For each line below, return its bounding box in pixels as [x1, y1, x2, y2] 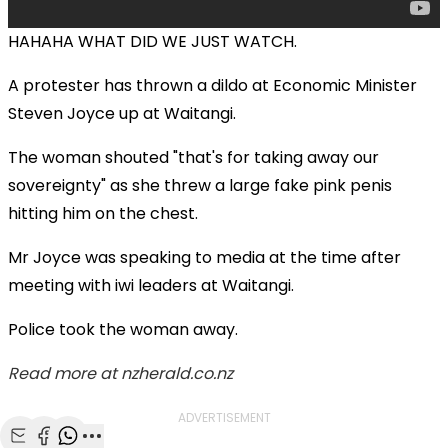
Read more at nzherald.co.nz [8, 361, 233, 385]
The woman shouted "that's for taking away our [8, 145, 379, 169]
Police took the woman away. [8, 317, 238, 341]
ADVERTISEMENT [177, 408, 271, 426]
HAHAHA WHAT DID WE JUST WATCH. [8, 29, 301, 53]
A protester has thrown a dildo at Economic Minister [8, 73, 417, 97]
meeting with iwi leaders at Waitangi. [8, 273, 294, 297]
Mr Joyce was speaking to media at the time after [8, 245, 401, 269]
